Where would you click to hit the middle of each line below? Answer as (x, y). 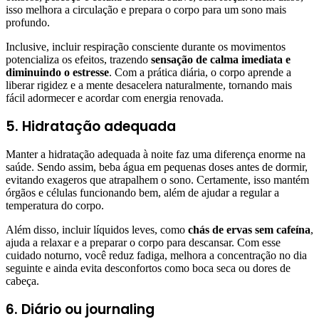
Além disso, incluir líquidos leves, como (97, 230)
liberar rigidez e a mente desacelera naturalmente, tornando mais (149, 85)
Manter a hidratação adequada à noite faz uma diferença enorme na (156, 155)
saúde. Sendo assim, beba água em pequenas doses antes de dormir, (157, 167)
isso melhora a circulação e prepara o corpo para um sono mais (146, 10)
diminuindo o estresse (57, 73)
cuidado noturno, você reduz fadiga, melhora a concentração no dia (156, 256)
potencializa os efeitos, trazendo (78, 60)
